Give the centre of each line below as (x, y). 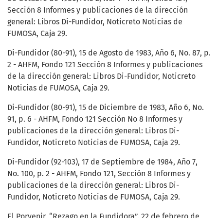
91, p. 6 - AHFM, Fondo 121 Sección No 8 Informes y (95, 119)
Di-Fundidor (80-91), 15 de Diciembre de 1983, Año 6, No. (106, 108)
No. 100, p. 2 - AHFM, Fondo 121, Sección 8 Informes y (99, 174)
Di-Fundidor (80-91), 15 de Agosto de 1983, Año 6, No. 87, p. (109, 53)
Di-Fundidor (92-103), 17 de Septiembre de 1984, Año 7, (102, 162)
